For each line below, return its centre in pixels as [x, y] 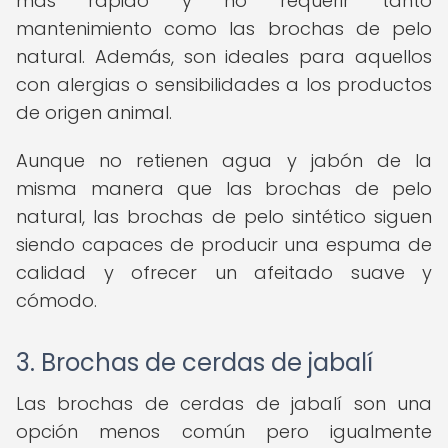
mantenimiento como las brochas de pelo [224, 28]
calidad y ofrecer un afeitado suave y [224, 272]
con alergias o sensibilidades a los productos [224, 84]
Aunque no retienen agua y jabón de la [224, 160]
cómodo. [56, 300]
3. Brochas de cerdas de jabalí [194, 362]
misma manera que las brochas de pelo [224, 188]
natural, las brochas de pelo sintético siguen [224, 216]
